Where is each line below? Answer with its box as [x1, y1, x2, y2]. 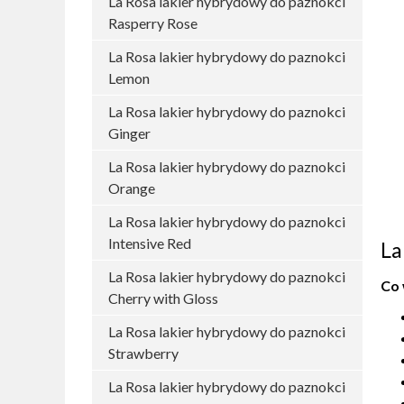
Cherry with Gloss [108, 289, 218, 307]
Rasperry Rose [108, 14, 197, 32]
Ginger [108, 124, 151, 142]
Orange [108, 179, 155, 197]
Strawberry [108, 344, 179, 362]
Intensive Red [108, 234, 191, 252]
